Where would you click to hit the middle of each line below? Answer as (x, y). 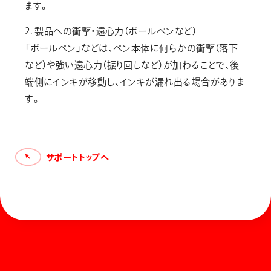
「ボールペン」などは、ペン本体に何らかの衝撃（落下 (132, 48)
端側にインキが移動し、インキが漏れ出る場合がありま (135, 82)
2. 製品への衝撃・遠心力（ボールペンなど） (111, 31)
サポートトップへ (77, 157)
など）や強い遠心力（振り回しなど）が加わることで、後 (132, 65)
